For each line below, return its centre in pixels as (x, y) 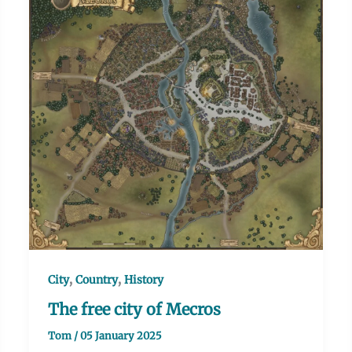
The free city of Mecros (135, 310)
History (144, 280)
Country (97, 280)
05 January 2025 (121, 336)
